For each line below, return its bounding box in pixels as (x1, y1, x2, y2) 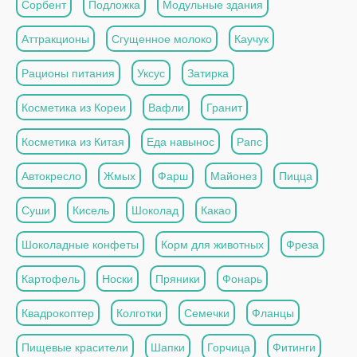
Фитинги (273, 339, 316, 355)
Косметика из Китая (22, 133, 124, 150)
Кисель (73, 202, 109, 218)
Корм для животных (161, 236, 264, 253)
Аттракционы (22, 30, 89, 47)
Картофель (22, 270, 80, 287)
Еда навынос (147, 133, 214, 150)
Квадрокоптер (22, 304, 94, 321)
